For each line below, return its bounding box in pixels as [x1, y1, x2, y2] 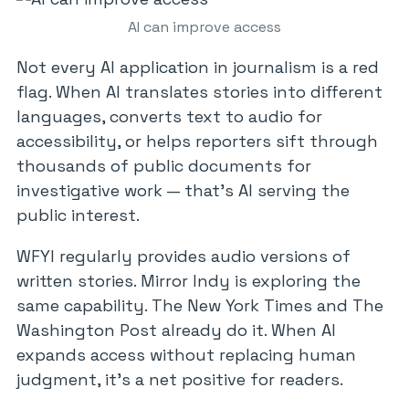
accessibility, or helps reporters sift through [16, 131, 378, 152]
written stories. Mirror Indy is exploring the [16, 270, 361, 291]
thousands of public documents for [16, 155, 311, 176]
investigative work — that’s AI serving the [16, 180, 350, 201]
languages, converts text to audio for [16, 106, 322, 127]
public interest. [16, 204, 140, 225]
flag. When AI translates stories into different [16, 81, 383, 102]
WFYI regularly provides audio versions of [16, 246, 351, 267]
